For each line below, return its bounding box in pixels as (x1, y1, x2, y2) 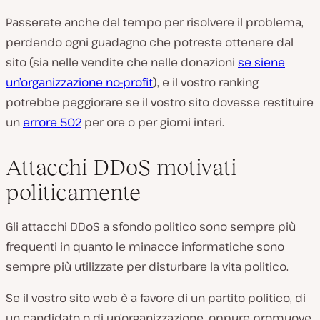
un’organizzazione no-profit (6, 74, 153, 90)
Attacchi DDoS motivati (6, 154, 236, 180)
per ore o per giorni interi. (81, 114, 224, 130)
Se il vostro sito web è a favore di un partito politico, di (6, 289, 306, 306)
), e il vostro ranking (153, 74, 259, 90)
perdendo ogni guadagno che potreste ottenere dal (6, 34, 294, 50)
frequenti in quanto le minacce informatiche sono (6, 238, 284, 254)
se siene (238, 54, 285, 70)
